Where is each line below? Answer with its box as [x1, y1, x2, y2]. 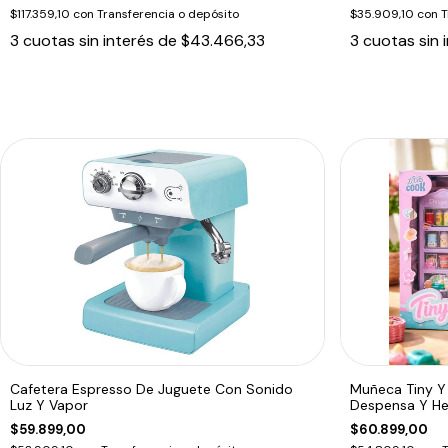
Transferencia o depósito [97, 5, 239, 22]
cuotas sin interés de [23, 29, 181, 51]
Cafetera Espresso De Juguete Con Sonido [10, 379, 293, 398]
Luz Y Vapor [10, 395, 88, 414]
